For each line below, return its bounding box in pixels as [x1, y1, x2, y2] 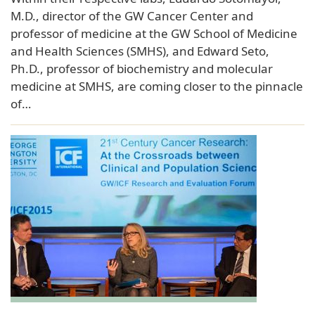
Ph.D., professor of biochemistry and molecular [11, 60, 273, 77]
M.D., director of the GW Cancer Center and [11, 7, 253, 24]
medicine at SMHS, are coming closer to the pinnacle [11, 77, 303, 94]
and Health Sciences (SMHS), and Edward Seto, [11, 42, 269, 59]
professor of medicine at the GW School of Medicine [11, 25, 297, 41]
